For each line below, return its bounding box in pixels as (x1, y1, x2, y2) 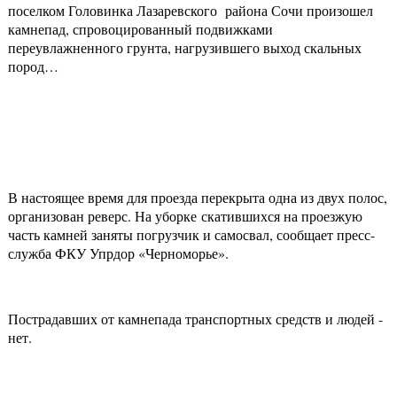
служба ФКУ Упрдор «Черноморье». (8, 244, 229, 263)
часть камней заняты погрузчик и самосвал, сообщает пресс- (8, 225, 375, 245)
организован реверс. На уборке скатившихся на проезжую (8, 206, 362, 226)
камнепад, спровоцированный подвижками (8, 19, 273, 39)
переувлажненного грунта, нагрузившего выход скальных (8, 38, 362, 58)
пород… (8, 57, 58, 76)
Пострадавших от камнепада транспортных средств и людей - (8, 309, 383, 329)
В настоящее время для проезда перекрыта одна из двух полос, (8, 188, 387, 207)
